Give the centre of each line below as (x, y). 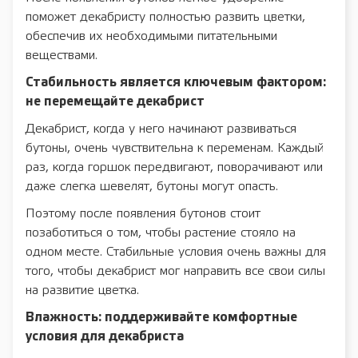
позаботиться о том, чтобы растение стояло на (161, 233)
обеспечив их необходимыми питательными (151, 37)
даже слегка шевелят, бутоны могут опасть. (152, 187)
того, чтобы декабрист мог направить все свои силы (175, 272)
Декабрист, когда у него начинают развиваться (161, 129)
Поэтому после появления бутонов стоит (143, 214)
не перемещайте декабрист (115, 102)
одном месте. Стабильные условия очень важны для (176, 253)
